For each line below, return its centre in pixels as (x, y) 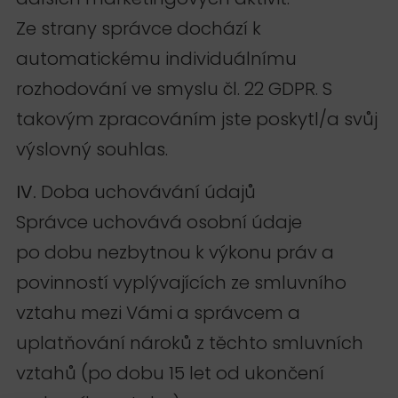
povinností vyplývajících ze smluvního (181, 283)
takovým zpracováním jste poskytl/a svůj (197, 119)
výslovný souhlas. (92, 149)
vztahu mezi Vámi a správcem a (158, 313)
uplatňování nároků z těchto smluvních (190, 343)
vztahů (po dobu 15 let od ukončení (170, 374)
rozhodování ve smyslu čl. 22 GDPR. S (174, 88)
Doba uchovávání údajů (148, 192)
